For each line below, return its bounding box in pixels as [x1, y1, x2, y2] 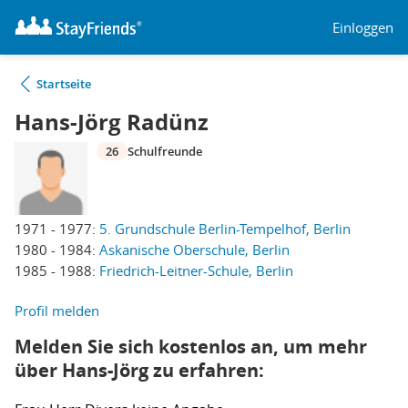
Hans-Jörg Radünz [15, 107, 209, 138]
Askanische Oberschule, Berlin [99, 240, 290, 259]
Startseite [36, 76, 91, 92]
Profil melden [15, 301, 99, 320]
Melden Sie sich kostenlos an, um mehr [15, 334, 367, 359]
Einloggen [332, 17, 393, 36]
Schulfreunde [127, 143, 202, 159]
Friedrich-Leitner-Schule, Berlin [99, 261, 293, 280]
